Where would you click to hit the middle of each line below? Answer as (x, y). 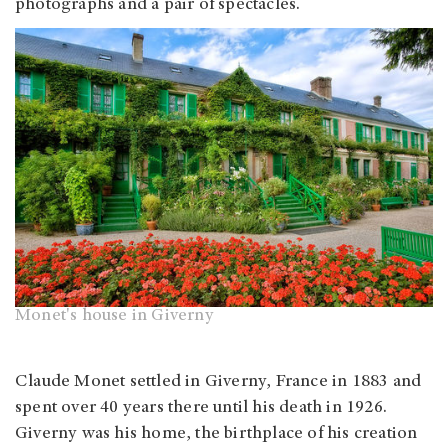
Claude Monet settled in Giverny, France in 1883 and (218, 381)
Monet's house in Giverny (114, 315)
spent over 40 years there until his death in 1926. (201, 407)
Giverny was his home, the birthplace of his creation (216, 433)
